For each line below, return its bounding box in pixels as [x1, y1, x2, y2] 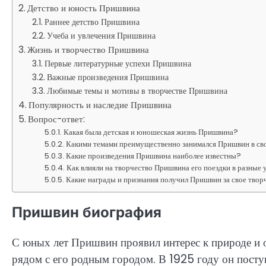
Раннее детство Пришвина [44, 16, 140, 28]
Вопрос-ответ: [28, 113, 85, 126]
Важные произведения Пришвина [46, 71, 169, 84]
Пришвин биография [12, 204, 161, 221]
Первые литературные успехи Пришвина [44, 58, 191, 70]
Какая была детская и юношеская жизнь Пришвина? [64, 126, 239, 138]
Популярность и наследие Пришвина [28, 99, 172, 112]
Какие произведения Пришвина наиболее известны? [66, 150, 242, 162]
